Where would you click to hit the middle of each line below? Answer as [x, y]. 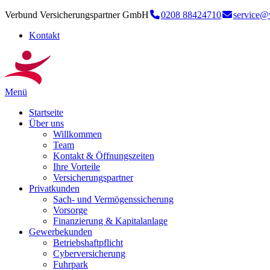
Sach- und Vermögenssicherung [113, 199]
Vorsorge [70, 210]
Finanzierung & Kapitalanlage [110, 221]
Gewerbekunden [61, 232]
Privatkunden [54, 188]
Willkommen [77, 134]
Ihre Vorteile [77, 167]
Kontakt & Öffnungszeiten [104, 156]
